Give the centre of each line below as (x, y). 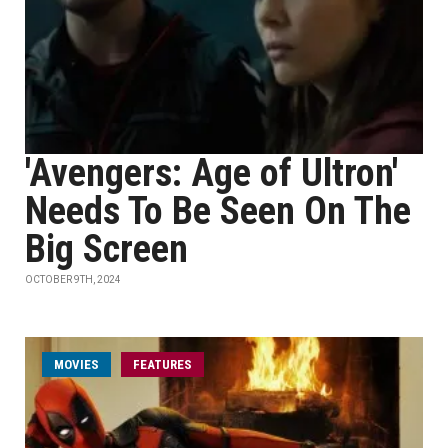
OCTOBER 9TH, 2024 (73, 279)
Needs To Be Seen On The (218, 211)
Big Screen (106, 249)
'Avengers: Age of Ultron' (211, 173)
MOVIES (76, 364)
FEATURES (162, 364)
